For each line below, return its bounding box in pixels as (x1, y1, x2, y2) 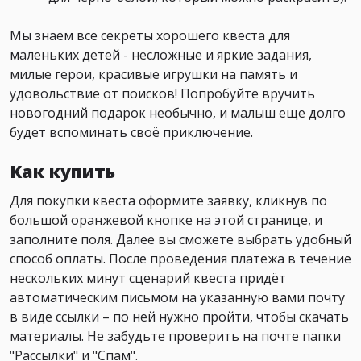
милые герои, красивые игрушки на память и (10, 65, 297, 84)
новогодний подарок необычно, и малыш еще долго (10, 104, 346, 122)
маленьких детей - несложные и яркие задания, (10, 46, 312, 64)
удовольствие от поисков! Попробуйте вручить (10, 85, 315, 103)
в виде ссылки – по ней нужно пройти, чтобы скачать (10, 308, 349, 326)
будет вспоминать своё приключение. (10, 123, 253, 142)
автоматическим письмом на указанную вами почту (10, 288, 345, 307)
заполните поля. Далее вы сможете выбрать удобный (10, 230, 351, 249)
